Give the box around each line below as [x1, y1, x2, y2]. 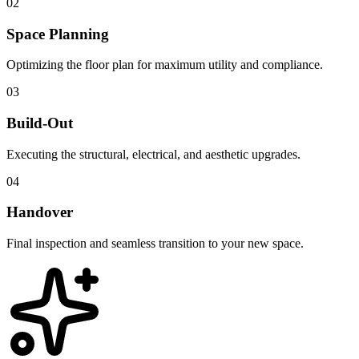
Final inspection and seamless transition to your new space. [6, 236, 304, 251]
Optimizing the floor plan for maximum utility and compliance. [6, 58, 323, 72]
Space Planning [6, 25, 109, 42]
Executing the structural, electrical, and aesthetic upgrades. [6, 147, 301, 161]
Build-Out [6, 115, 73, 132]
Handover [6, 204, 73, 221]
